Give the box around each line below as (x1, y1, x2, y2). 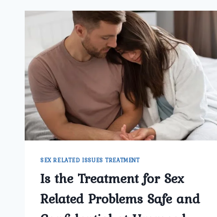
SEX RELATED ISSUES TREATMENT (40, 156, 140, 165)
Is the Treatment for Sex (40, 168, 184, 189)
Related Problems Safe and (40, 188, 200, 209)
